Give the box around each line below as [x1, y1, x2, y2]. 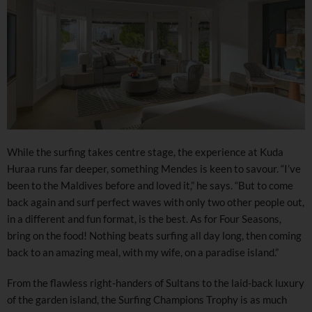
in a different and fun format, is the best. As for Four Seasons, [7, 212, 281, 226]
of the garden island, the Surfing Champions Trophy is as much [7, 293, 287, 306]
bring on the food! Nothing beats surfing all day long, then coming [7, 229, 302, 242]
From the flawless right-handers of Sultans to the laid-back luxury [7, 276, 304, 290]
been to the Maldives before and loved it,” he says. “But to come [7, 179, 293, 192]
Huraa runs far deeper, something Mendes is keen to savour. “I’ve [7, 162, 301, 175]
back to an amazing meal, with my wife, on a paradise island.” [7, 246, 279, 259]
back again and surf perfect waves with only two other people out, [7, 196, 304, 209]
